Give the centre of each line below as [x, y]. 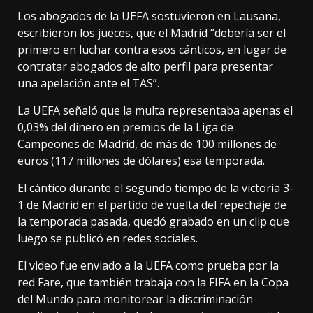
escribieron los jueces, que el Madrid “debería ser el [152, 33]
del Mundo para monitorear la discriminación [135, 299]
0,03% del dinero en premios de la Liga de [125, 128]
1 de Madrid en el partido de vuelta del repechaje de [152, 205]
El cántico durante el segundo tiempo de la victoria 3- [155, 188]
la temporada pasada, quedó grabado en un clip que [153, 222]
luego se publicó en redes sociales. [108, 239]
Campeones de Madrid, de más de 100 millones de [147, 144]
